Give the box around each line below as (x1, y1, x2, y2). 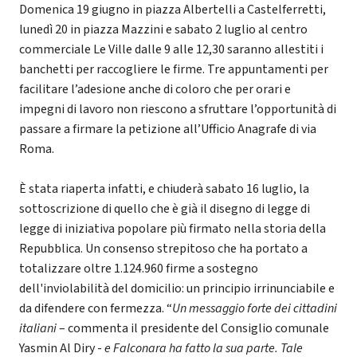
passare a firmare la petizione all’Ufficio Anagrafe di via (19, 120, 316, 139)
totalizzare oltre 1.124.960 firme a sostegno (19, 260, 258, 278)
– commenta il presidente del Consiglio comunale (57, 320, 329, 338)
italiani (19, 320, 57, 338)
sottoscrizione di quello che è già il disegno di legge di (19, 200, 310, 218)
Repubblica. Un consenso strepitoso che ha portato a (19, 240, 308, 258)
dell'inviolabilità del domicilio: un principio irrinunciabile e (19, 280, 335, 298)
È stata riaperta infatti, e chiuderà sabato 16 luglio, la (19, 180, 309, 198)
